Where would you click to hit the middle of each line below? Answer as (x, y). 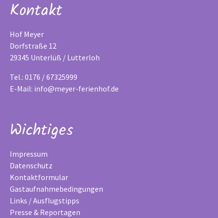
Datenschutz (31, 165)
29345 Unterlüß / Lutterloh (55, 57)
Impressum (29, 154)
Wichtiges (42, 130)
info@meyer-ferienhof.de (76, 88)
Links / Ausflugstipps (45, 200)
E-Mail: (22, 88)
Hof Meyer (27, 34)
